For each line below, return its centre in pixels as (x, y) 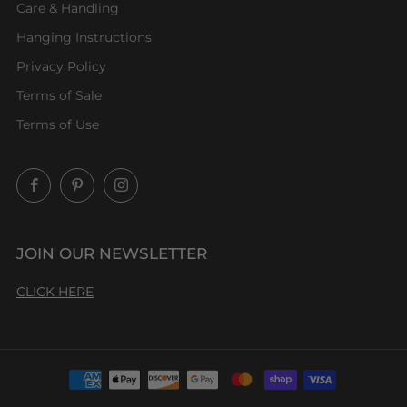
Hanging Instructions (84, 37)
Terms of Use (58, 124)
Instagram (171, 183)
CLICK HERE (55, 291)
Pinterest (124, 183)
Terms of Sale (59, 95)
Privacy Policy (61, 66)
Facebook (82, 183)
